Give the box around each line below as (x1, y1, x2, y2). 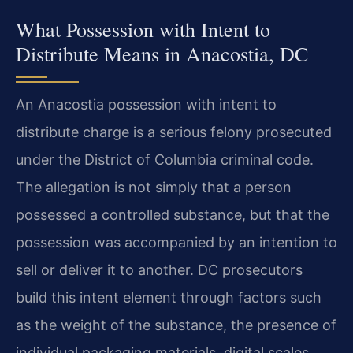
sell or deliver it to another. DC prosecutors (16, 262, 303, 279)
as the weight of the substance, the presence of (16, 317, 336, 334)
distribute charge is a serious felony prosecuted (16, 124, 332, 141)
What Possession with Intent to (16, 16, 270, 43)
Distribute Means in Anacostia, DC (16, 40, 308, 68)
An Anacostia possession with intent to (16, 96, 277, 113)
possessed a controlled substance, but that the (16, 206, 329, 224)
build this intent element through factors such (16, 289, 321, 307)
